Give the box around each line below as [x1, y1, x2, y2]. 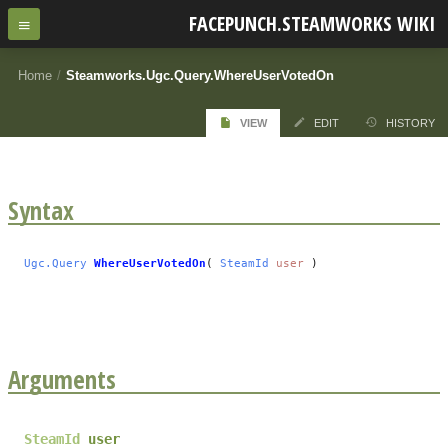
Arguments [8, 361, 116, 396]
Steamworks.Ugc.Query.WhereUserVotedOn [66, 67, 334, 83]
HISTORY [386, 116, 435, 129]
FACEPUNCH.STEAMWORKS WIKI [189, 10, 436, 37]
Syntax [8, 192, 74, 227]
